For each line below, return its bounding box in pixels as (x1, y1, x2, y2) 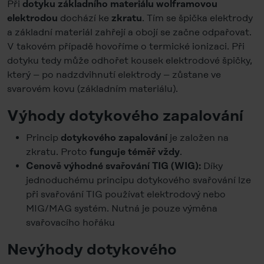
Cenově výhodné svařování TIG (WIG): (26, 161, 201, 171)
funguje (90, 147, 126, 157)
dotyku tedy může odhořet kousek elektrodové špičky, (7, 55, 252, 66)
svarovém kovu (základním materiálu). (7, 83, 178, 94)
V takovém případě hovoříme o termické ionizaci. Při (7, 41, 245, 52)
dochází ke (58, 12, 111, 24)
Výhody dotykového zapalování (7, 108, 243, 124)
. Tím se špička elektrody (142, 12, 253, 24)
